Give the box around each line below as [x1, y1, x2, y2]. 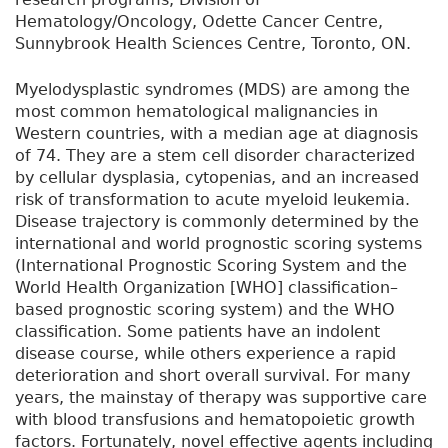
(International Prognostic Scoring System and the [15, 256, 407, 276]
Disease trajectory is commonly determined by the [15, 212, 419, 232]
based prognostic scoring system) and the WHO [15, 300, 395, 320]
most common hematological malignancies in [15, 102, 378, 122]
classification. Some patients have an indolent [15, 322, 380, 342]
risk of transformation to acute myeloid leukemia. [15, 190, 410, 210]
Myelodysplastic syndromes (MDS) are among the [15, 80, 410, 100]
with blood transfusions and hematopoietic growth [15, 410, 415, 430]
